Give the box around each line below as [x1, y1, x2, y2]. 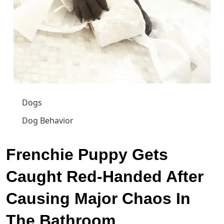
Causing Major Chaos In [6, 189, 190, 208]
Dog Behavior [22, 115, 73, 126]
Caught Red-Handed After [6, 167, 203, 186]
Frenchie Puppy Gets [6, 145, 168, 164]
